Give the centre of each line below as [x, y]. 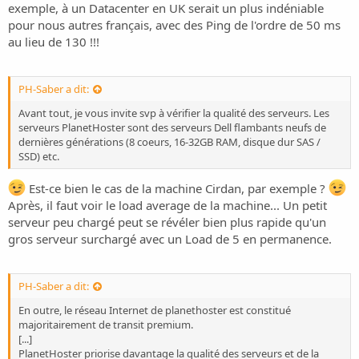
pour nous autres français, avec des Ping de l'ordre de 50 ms [174, 25]
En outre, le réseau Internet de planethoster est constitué [155, 310]
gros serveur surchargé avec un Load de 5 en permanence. [170, 238]
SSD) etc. [39, 157]
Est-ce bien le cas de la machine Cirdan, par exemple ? [177, 188]
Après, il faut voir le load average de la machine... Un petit [167, 205]
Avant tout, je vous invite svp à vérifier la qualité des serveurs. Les [174, 113]
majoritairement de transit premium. [106, 324]
